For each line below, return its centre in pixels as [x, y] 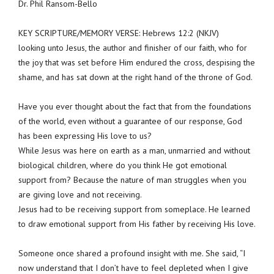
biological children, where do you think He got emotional [123, 165]
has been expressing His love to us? [85, 135]
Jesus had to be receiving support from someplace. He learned [134, 209]
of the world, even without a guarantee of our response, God [130, 121]
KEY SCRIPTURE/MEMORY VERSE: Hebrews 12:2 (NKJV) [119, 33]
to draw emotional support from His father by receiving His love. [137, 224]
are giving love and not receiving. [80, 194]
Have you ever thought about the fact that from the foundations [135, 106]
